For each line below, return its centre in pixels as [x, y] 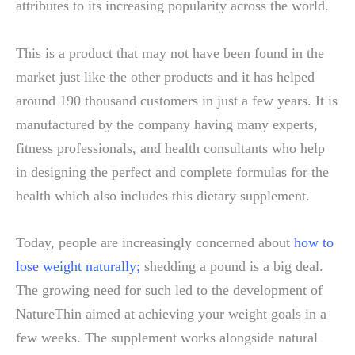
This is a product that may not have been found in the [170, 53]
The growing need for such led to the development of [169, 290]
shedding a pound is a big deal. [232, 266]
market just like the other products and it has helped [165, 76]
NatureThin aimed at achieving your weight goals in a [171, 313]
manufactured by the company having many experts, [167, 124]
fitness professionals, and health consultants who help [170, 148]
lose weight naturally [76, 266]
